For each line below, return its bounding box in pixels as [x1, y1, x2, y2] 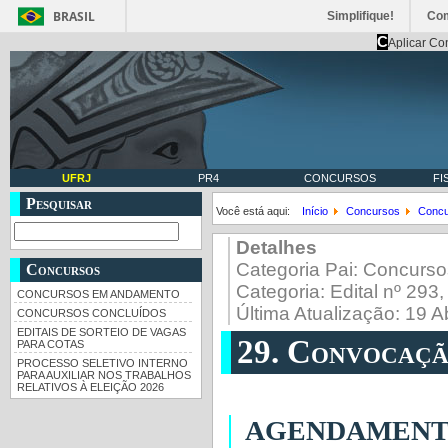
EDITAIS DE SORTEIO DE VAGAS [17, 326, 186, 339]
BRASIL [52, 8, 95, 25]
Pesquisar [26, 195, 92, 212]
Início [301, 205, 328, 217]
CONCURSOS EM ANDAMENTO [17, 288, 180, 301]
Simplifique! [327, 9, 394, 23]
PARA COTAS [17, 338, 84, 351]
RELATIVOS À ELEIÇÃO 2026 [17, 381, 164, 394]
